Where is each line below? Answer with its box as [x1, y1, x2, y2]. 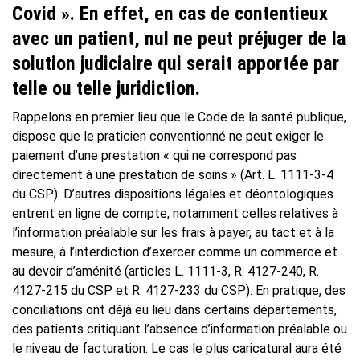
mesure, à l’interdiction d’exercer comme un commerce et [12, 243, 337, 260]
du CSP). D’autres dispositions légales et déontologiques [12, 186, 333, 202]
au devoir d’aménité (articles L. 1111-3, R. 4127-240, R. [12, 263, 319, 279]
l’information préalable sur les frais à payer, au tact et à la [12, 224, 334, 240]
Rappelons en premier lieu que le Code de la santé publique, [12, 108, 346, 125]
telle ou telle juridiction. [12, 76, 200, 100]
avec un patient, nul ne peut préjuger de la [12, 27, 346, 50]
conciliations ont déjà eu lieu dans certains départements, [12, 301, 337, 317]
